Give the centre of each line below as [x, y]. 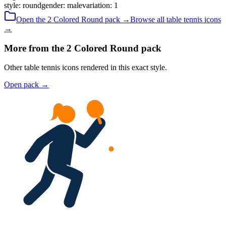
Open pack [21, 85]
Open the [32, 19]
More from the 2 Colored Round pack [83, 48]
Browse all [148, 19]
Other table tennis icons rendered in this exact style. [86, 68]
